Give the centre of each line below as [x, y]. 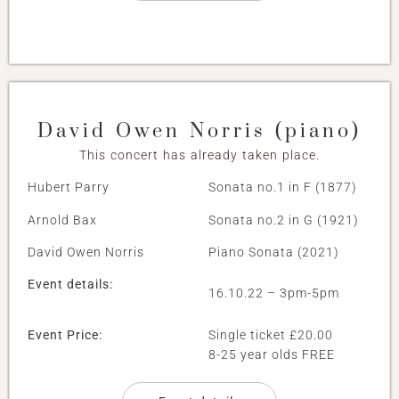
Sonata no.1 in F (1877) [283, 187]
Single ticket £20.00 [271, 334]
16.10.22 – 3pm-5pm [274, 293]
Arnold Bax [62, 220]
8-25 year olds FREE [272, 354]
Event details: [70, 285]
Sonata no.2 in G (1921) [284, 220]
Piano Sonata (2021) [274, 252]
